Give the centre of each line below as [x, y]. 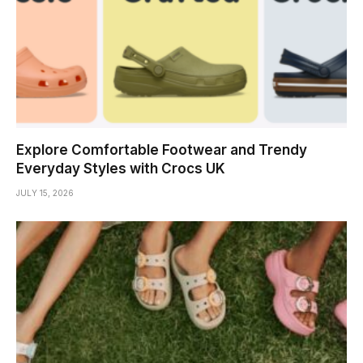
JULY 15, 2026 [45, 192]
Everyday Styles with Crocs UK [121, 168]
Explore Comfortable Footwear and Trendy [162, 149]
